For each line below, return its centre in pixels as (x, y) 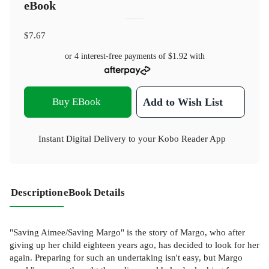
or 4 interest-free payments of (116, 56)
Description (37, 192)
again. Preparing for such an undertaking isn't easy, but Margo (126, 258)
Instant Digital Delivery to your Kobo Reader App (132, 138)
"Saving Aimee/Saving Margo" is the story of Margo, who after (127, 232)
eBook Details (94, 192)
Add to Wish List (183, 102)
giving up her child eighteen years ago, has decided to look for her (134, 245)
